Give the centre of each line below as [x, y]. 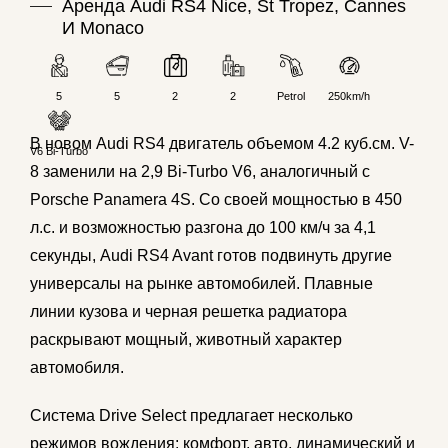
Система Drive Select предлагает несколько [191, 416]
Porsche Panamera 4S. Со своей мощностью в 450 [216, 200]
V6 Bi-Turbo [59, 151]
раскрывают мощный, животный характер [186, 340]
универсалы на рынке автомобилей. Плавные [201, 284]
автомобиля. [77, 368]
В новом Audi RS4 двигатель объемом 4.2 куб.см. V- [222, 144]
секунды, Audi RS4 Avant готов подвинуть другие [211, 256]
